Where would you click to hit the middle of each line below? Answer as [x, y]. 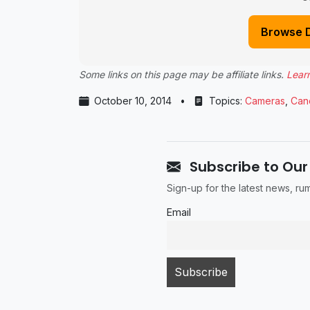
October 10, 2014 [133, 101]
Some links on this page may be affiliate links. [183, 75]
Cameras [265, 101]
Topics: [226, 101]
